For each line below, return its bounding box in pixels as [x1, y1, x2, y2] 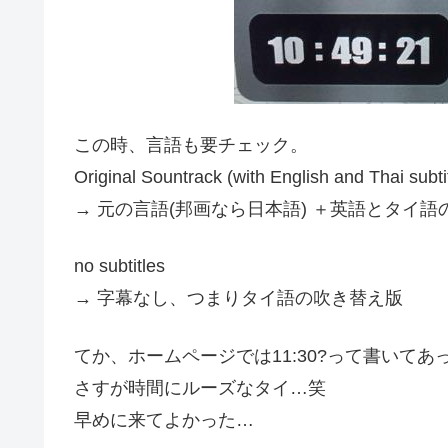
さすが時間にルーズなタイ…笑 [74, 377, 326, 398]
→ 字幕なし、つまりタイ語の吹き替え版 [74, 288, 403, 309]
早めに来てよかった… [74, 409, 254, 430]
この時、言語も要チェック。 [74, 135, 308, 156]
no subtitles [74, 256, 165, 277]
